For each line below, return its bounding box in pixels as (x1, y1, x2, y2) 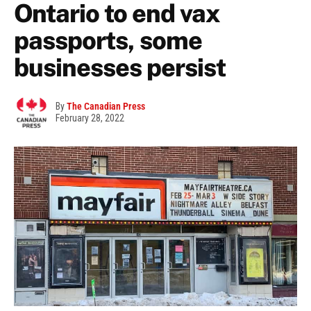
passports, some (14, 26, 202, 56)
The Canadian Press (67, 101, 145, 112)
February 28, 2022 (56, 112, 124, 124)
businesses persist (14, 53, 226, 83)
